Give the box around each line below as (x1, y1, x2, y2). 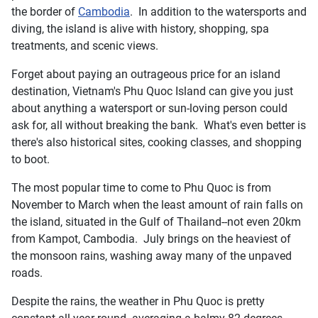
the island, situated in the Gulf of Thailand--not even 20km (11, 214, 301, 229)
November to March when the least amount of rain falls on (11, 197, 303, 212)
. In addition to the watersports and (130, 4, 307, 18)
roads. (11, 265, 43, 280)
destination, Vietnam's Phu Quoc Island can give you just (11, 84, 293, 98)
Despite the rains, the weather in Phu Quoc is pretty (11, 294, 265, 308)
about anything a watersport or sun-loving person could (11, 101, 287, 115)
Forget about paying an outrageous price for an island (11, 67, 280, 81)
